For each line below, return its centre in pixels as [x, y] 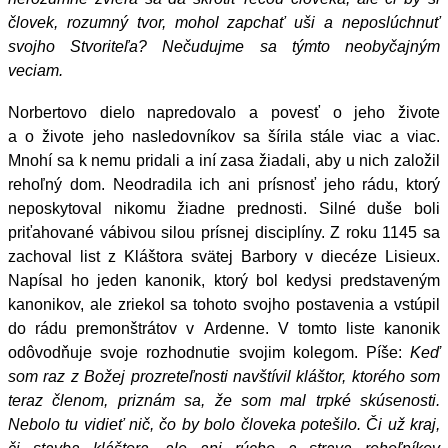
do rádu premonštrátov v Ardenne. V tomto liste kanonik [224, 328]
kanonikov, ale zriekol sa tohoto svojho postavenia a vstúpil [224, 304]
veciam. [35, 70]
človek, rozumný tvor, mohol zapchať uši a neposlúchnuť [224, 22]
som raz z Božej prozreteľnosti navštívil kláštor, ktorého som [224, 376]
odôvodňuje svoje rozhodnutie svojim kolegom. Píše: [209, 352]
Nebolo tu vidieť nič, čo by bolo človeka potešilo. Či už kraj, [224, 424]
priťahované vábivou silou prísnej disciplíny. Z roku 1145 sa [224, 232]
